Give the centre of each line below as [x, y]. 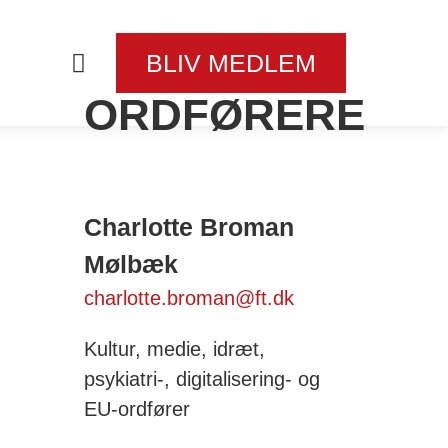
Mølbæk [130, 264]
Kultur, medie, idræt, [174, 349]
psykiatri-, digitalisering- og [201, 379]
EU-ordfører [136, 409]
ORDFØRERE [224, 114]
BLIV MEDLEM [231, 63]
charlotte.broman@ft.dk [188, 298]
